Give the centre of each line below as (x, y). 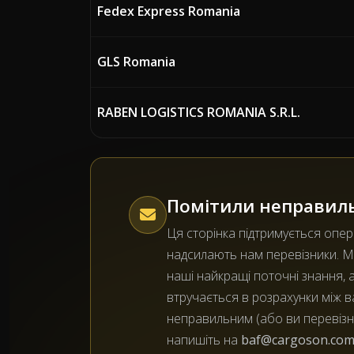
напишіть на (204, 340)
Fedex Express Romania (169, 11)
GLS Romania (136, 62)
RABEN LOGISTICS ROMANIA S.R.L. (199, 112)
